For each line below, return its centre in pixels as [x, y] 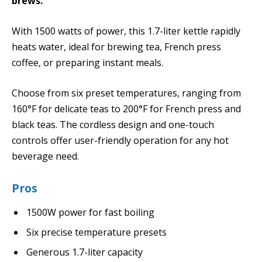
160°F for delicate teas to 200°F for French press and [126, 108]
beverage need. [45, 156]
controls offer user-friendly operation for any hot [120, 140]
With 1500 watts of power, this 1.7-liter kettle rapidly [126, 31]
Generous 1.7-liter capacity [85, 252]
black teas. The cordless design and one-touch [113, 124]
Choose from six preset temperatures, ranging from [126, 93]
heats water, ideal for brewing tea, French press [116, 47]
